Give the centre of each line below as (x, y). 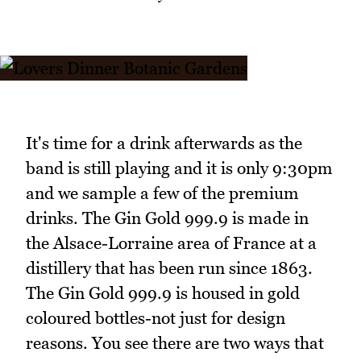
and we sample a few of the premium (162, 193)
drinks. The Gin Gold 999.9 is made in (167, 218)
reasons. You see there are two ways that (175, 343)
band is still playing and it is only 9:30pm (179, 168)
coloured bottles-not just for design (156, 318)
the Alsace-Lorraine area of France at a (171, 243)
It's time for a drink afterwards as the (164, 143)
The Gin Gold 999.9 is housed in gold (163, 293)
